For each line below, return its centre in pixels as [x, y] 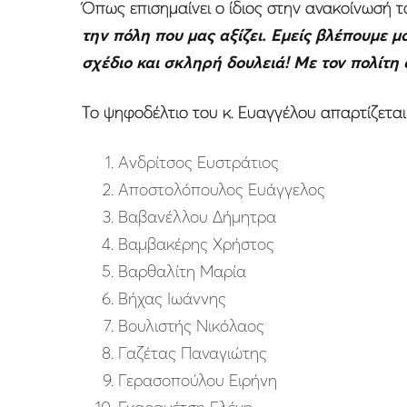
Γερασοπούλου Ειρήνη [198, 381]
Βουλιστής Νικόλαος [191, 326]
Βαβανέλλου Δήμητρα [197, 217]
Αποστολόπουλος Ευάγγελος [222, 190]
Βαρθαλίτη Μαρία [182, 272]
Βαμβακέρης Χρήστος [196, 244]
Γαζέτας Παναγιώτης [193, 353]
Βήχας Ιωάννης [172, 299]
